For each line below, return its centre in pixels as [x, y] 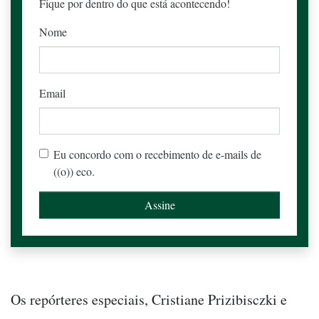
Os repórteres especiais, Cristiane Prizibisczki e [149, 299]
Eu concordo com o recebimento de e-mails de [157, 154]
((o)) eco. [74, 171]
